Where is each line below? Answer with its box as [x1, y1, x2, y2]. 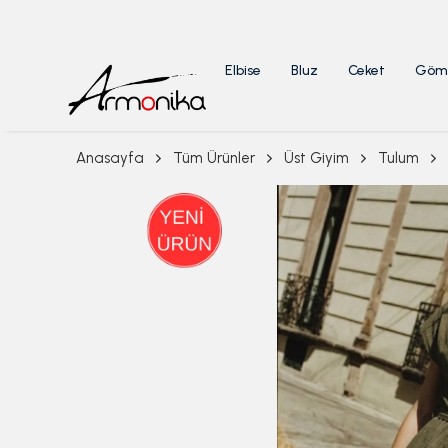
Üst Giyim [284, 149, 349, 167]
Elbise [225, 61, 261, 79]
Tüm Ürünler [173, 149, 255, 167]
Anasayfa [76, 149, 144, 167]
